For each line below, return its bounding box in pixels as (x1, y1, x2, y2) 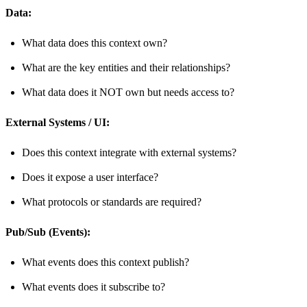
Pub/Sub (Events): (5, 226, 90, 238)
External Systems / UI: (5, 116, 110, 129)
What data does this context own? (22, 37, 167, 49)
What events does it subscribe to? (22, 281, 165, 293)
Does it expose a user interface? (22, 171, 158, 184)
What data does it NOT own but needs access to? (22, 86, 234, 99)
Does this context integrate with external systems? (22, 147, 236, 159)
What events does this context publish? (22, 256, 189, 269)
